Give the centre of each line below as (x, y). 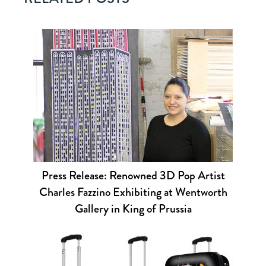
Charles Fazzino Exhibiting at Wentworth (133, 192)
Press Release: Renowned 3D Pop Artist (133, 176)
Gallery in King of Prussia (133, 209)
